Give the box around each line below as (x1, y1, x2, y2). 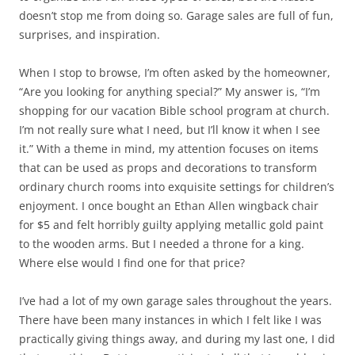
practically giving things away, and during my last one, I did (19, 331, 335, 346)
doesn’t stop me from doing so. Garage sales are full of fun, (19, 8, 334, 23)
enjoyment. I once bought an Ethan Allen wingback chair (19, 198, 319, 213)
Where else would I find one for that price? (19, 255, 245, 270)
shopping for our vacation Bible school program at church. (19, 103, 330, 118)
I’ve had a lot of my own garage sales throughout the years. (19, 293, 332, 308)
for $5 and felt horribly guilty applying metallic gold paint (19, 217, 323, 232)
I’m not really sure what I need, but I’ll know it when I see (19, 122, 320, 137)
